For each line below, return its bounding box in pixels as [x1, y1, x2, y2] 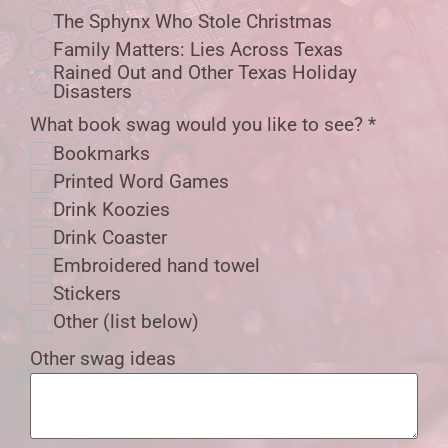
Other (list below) [53, 310, 200, 334]
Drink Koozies [53, 198, 171, 222]
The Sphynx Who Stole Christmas [53, 10, 333, 34]
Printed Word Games [53, 170, 230, 194]
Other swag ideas [30, 347, 176, 370]
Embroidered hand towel [53, 254, 261, 278]
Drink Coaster [53, 226, 168, 250]
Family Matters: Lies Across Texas [53, 38, 344, 62]
